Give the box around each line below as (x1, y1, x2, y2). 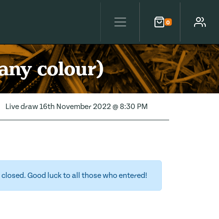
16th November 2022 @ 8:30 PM (39, 102, 148, 111)
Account (182, 23, 212, 32)
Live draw (5, 102, 40, 111)
